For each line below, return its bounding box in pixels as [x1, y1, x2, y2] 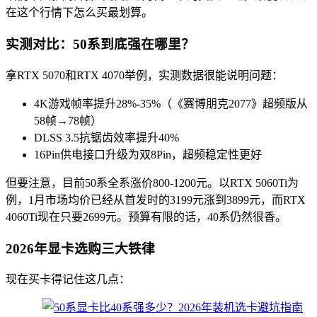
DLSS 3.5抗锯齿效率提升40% [34, 131, 179, 144]
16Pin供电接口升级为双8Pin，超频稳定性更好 [34, 148, 262, 161]
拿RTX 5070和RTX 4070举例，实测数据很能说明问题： [6, 69, 283, 81]
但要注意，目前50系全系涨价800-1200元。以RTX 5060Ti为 [6, 176, 299, 189]
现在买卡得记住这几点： [6, 273, 130, 286]
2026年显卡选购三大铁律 [6, 241, 155, 256]
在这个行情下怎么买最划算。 [6, 6, 153, 19]
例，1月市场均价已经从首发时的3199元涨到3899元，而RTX [6, 193, 306, 206]
